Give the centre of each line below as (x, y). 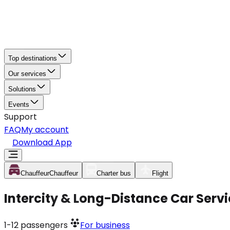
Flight (160, 173)
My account (45, 130)
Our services (27, 74)
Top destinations (33, 58)
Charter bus (114, 173)
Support (21, 117)
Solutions (22, 89)
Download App (42, 142)
